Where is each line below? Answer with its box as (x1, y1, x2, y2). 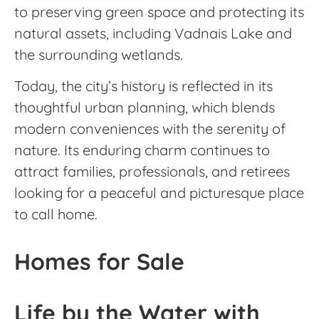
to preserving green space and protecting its (14, 3, 304, 21)
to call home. (14, 205, 98, 224)
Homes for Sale (14, 246, 184, 276)
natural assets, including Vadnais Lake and (14, 24, 292, 42)
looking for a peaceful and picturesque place (14, 184, 304, 202)
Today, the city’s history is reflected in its (14, 77, 273, 95)
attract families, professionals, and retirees (14, 162, 290, 181)
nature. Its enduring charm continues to (14, 141, 270, 159)
